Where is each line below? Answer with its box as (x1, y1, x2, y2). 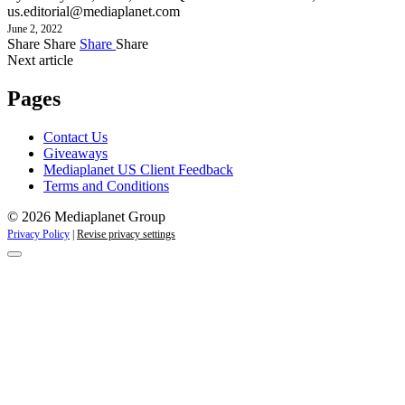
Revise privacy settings (77, 227, 175, 240)
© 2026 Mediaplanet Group (7, 208, 165, 224)
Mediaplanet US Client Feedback (43, 161, 233, 177)
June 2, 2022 (7, 22, 62, 35)
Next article (7, 52, 73, 68)
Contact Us (43, 128, 108, 145)
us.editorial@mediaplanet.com (7, 3, 180, 19)
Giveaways (43, 145, 108, 161)
